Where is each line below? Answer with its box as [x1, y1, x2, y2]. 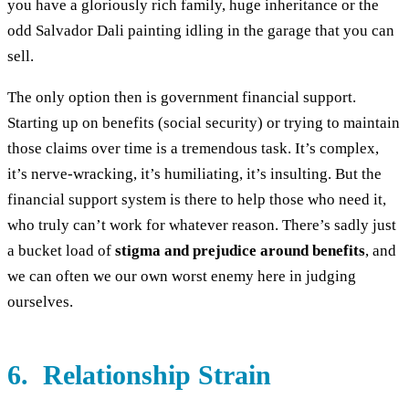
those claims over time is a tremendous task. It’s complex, [7, 139, 379, 157]
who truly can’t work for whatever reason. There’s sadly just [7, 215, 396, 234]
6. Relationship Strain [7, 359, 271, 390]
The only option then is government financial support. [7, 88, 356, 106]
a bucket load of [7, 241, 115, 259]
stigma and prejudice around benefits [115, 241, 365, 259]
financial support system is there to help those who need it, [7, 190, 386, 208]
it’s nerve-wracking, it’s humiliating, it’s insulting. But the [7, 164, 382, 183]
